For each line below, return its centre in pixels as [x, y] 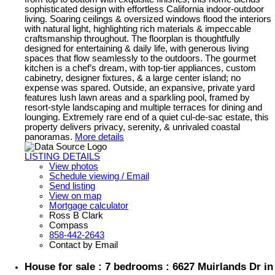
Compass [69, 226]
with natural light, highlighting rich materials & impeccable [138, 29]
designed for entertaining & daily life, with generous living [137, 49]
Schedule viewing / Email [99, 176]
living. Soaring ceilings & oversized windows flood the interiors [148, 19]
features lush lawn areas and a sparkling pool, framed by [137, 98]
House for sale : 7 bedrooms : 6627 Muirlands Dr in [149, 267]
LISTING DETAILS [62, 157]
